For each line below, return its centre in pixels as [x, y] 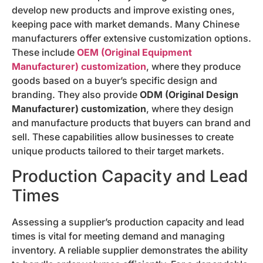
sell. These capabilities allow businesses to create [123, 137]
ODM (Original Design [189, 95]
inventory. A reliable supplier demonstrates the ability [130, 250]
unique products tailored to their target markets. [118, 151]
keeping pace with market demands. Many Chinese [126, 24]
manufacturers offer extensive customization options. [131, 38]
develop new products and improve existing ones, [123, 10]
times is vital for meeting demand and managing [118, 236]
